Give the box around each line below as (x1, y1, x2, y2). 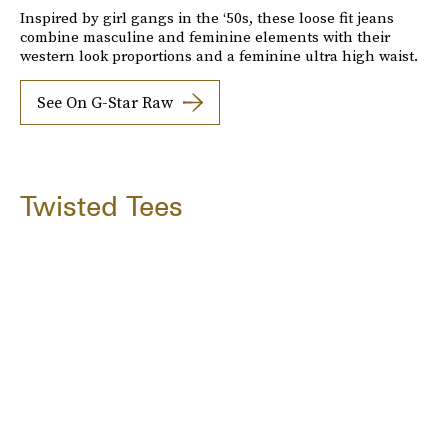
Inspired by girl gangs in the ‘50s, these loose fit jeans (20, 6, 394, 28)
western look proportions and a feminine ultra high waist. (20, 44, 418, 66)
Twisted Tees (20, 188, 183, 223)
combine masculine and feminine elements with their (20, 25, 390, 47)
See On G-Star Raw (37, 91, 173, 114)
